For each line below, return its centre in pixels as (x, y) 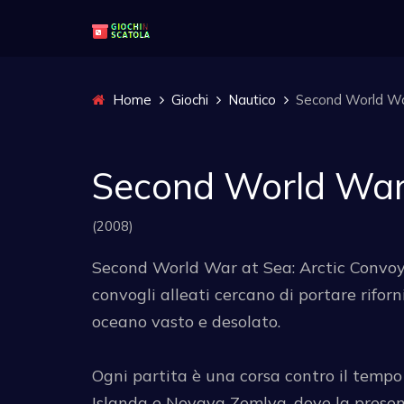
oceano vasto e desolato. (186, 321)
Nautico (252, 99)
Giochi (190, 99)
